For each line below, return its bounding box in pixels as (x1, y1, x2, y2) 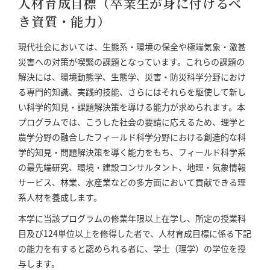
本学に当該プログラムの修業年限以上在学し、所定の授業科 (18, 212, 246, 224)
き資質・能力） (18, 12, 110, 30)
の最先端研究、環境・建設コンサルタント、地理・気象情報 (18, 161, 246, 173)
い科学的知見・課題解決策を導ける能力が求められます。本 (18, 101, 245, 113)
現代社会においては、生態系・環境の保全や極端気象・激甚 (18, 40, 246, 52)
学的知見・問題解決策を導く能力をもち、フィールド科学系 (18, 146, 246, 158)
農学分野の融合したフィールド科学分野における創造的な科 (18, 131, 246, 143)
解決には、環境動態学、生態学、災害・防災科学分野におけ (18, 71, 246, 83)
